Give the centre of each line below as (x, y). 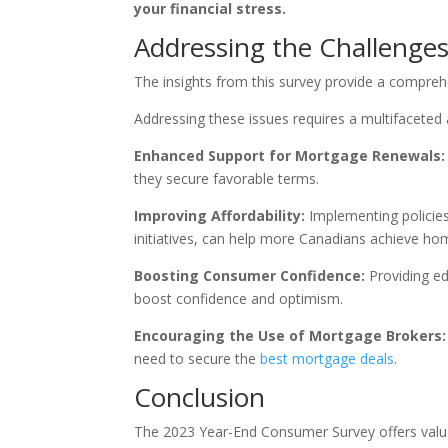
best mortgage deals (327, 359)
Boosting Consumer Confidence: (250, 276)
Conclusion (200, 397)
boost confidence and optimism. (239, 299)
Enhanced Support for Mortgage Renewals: (290, 156)
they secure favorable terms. (227, 179)
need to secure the (197, 359)
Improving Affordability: (220, 216)
